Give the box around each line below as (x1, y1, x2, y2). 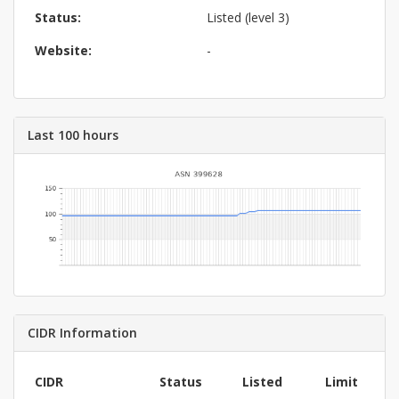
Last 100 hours (28, 126, 118, 143)
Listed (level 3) (207, 9, 289, 26)
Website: (35, 42, 92, 59)
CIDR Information (28, 323, 137, 341)
